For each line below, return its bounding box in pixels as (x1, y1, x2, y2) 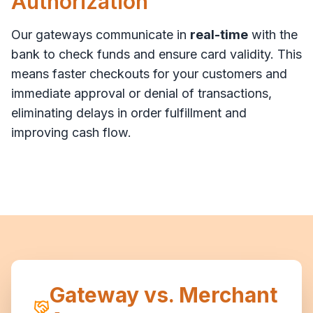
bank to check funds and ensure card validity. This (11, 46, 302, 61)
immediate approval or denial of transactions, (11, 85, 272, 101)
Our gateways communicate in (11, 27, 190, 42)
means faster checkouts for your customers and (11, 66, 287, 81)
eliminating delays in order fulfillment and (11, 105, 247, 120)
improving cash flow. (11, 124, 131, 140)
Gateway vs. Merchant (50, 282, 278, 307)
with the (248, 27, 298, 42)
